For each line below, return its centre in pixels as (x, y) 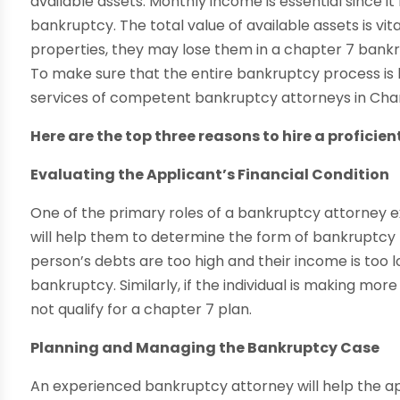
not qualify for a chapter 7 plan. (142, 310)
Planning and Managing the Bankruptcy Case (205, 348)
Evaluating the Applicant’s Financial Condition (210, 175)
